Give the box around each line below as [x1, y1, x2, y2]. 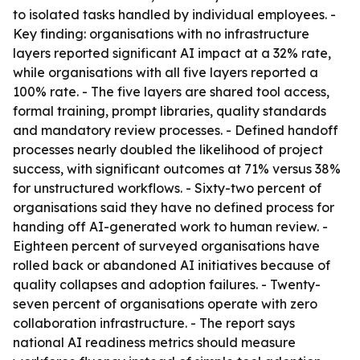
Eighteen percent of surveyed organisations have [13, 238, 320, 254]
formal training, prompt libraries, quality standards [13, 103, 326, 119]
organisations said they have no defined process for [13, 199, 334, 215]
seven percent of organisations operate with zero [13, 296, 317, 312]
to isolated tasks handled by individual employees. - [13, 6, 336, 22]
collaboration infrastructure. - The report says [13, 315, 295, 331]
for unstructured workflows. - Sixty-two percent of [13, 180, 321, 196]
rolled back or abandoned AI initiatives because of [13, 257, 330, 273]
